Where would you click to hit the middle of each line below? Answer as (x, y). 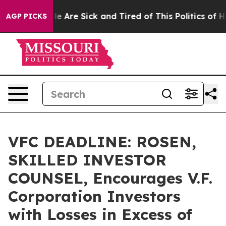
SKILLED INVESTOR (87, 160)
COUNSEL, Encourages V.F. (110, 178)
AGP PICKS (26, 16)
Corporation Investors (94, 196)
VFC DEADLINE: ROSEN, (102, 142)
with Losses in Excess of (100, 214)
